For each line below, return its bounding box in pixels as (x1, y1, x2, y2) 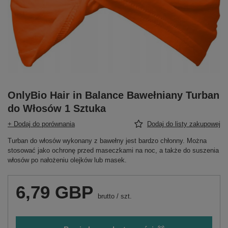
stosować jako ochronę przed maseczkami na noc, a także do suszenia (8, 147, 219, 154)
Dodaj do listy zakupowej (147, 120, 220, 128)
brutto (96, 192, 115, 200)
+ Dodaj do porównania (8, 120, 75, 128)
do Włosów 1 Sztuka (8, 103, 106, 114)
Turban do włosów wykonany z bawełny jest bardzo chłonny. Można (8, 137, 207, 145)
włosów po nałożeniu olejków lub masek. (8, 156, 127, 164)
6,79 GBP (16, 182, 93, 202)
